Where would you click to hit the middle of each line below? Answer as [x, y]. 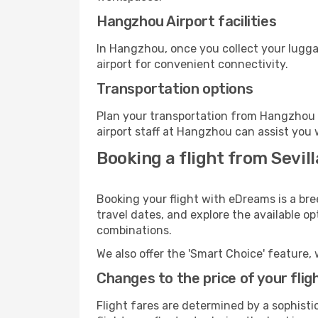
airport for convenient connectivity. [192, 64]
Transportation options [175, 89]
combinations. [134, 230]
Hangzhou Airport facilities [187, 21]
